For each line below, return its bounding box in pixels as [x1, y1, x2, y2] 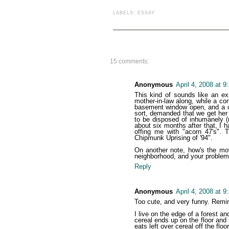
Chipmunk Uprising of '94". [134, 134, 213, 142]
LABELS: [112, 10, 138, 16]
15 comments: [109, 58, 149, 65]
